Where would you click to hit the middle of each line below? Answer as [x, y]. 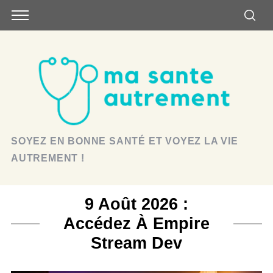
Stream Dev [136, 243]
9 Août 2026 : [136, 204]
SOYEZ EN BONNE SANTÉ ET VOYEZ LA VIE [124, 141]
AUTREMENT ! [48, 158]
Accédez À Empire [136, 223]
